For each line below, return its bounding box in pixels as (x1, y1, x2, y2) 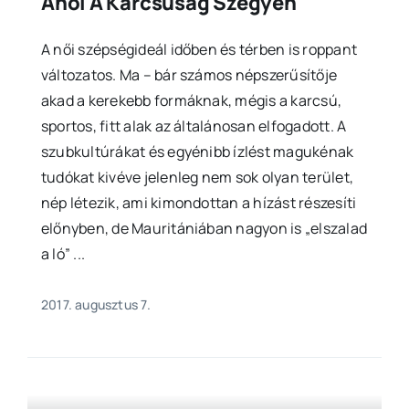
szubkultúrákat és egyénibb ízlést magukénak (40, 141, 354, 162)
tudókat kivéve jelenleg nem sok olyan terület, (40, 166, 354, 187)
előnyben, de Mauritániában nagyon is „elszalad (40, 217, 368, 238)
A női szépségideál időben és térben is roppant (40, 38, 358, 59)
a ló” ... (40, 243, 86, 264)
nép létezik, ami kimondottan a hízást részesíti (40, 192, 357, 213)
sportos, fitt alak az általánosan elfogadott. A (40, 115, 347, 136)
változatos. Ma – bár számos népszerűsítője (40, 64, 338, 85)
